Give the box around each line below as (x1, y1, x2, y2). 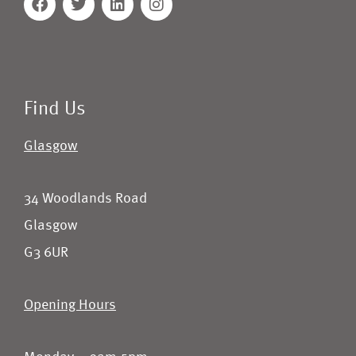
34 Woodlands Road (24, 192, 147, 206)
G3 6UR (24, 246, 68, 260)
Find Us (24, 100, 86, 119)
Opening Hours (24, 298, 116, 312)
